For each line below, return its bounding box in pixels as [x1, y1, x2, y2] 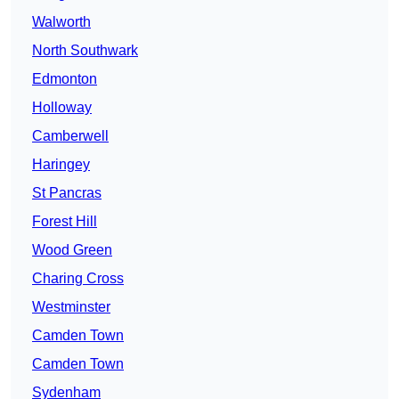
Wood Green [32, 242, 112, 258]
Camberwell [32, 128, 109, 144]
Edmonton [32, 71, 97, 87]
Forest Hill [32, 214, 97, 230]
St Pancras [32, 185, 102, 201]
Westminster [32, 299, 110, 315]
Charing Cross [32, 271, 124, 287]
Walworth [32, 14, 91, 30]
